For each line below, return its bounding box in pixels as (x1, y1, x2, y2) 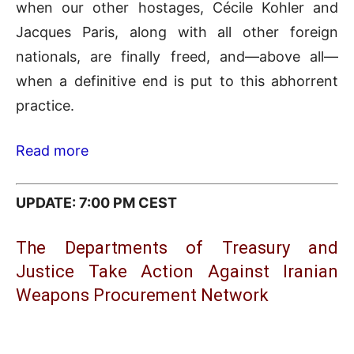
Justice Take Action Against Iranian (16, 262, 338, 282)
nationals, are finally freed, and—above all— (16, 47, 338, 65)
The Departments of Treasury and (16, 238, 338, 258)
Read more (16, 141, 88, 159)
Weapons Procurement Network (16, 285, 269, 306)
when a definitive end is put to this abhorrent (16, 72, 338, 89)
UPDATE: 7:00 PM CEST (16, 194, 177, 212)
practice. (16, 96, 74, 114)
